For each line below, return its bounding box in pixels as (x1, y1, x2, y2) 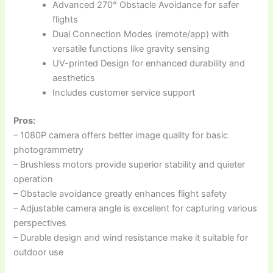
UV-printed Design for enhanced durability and (52, 58, 246, 69)
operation (13, 173, 54, 185)
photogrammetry (13, 144, 84, 155)
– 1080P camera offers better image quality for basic (13, 129, 229, 141)
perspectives (13, 217, 67, 229)
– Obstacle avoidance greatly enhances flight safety (13, 188, 227, 199)
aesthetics (52, 73, 96, 83)
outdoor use (13, 246, 64, 258)
